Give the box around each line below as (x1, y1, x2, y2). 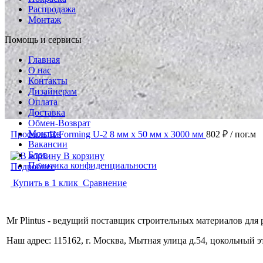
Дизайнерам (28, 86, 77, 97)
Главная (28, 55, 60, 65)
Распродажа (28, 4, 76, 15)
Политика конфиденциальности (28, 160, 157, 171)
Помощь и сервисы (5, 35, 82, 45)
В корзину (61, 151, 104, 161)
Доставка (28, 107, 65, 118)
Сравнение (80, 178, 127, 188)
